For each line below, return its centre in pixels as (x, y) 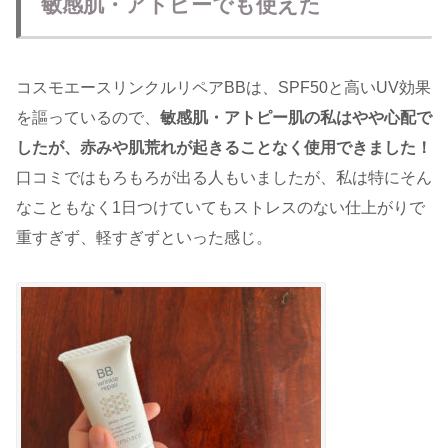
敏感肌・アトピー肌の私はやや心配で (296, 117)
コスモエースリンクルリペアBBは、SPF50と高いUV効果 (223, 87)
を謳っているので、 (88, 117)
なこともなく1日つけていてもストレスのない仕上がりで (220, 207)
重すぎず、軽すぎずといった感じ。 (144, 237)
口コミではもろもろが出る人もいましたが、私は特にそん (224, 177)
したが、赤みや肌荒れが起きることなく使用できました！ (224, 147)
